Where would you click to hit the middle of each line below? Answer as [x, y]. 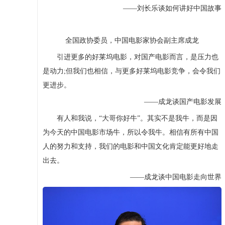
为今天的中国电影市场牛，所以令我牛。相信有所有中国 [130, 133]
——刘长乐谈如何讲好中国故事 [165, 9]
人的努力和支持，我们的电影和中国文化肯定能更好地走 [130, 147]
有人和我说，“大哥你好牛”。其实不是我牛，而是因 [130, 119]
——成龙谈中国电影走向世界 [168, 177]
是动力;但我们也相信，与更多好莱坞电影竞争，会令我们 [131, 71]
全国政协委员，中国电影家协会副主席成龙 [132, 41]
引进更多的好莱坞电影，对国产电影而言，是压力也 [130, 57]
